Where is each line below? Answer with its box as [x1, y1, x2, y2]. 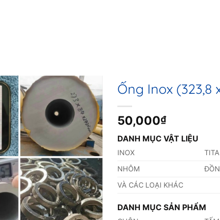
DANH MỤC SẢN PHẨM [117, 202, 206, 213]
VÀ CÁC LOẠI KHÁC [117, 181, 183, 190]
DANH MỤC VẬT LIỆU [117, 134, 198, 144]
